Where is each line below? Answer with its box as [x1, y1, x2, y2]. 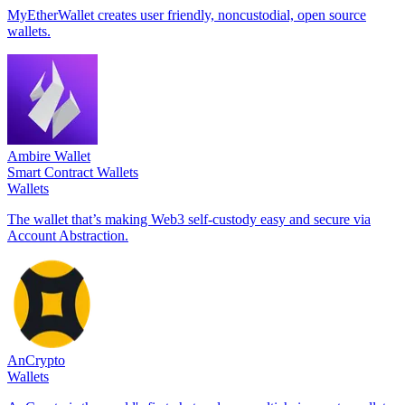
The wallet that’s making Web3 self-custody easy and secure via [7, 211, 371, 227]
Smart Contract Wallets [7, 164, 138, 180]
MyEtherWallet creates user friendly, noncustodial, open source [7, 6, 366, 23]
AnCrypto [7, 352, 65, 368]
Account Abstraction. [7, 227, 128, 243]
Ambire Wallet [7, 147, 90, 164]
